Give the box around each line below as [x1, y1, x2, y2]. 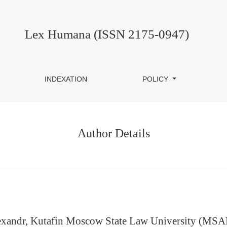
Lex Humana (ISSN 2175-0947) [25, 27, 190, 41]
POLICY [142, 75, 171, 83]
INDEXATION [45, 75, 88, 83]
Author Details [77, 127, 150, 140]
